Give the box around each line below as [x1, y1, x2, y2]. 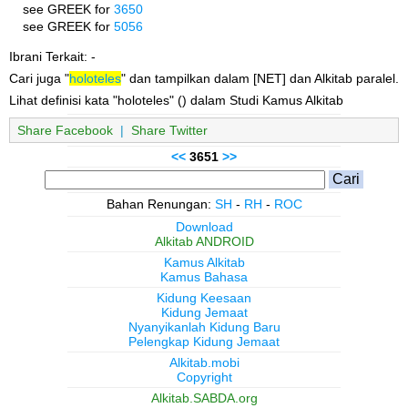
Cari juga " [9, 71, 69, 87]
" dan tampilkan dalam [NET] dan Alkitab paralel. [121, 71, 399, 87]
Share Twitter [131, 123, 208, 138]
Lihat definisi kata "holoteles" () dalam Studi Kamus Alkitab [9, 93, 343, 108]
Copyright [176, 370, 232, 385]
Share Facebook [17, 123, 113, 138]
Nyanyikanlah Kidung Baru [127, 320, 280, 335]
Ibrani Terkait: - [9, 49, 96, 65]
